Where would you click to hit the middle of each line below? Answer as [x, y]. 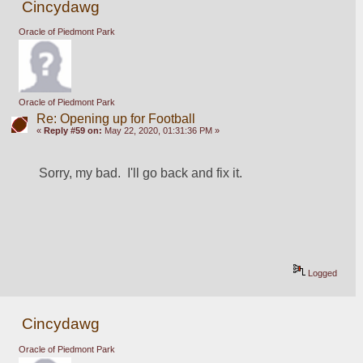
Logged [322, 273]
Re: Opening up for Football [115, 118]
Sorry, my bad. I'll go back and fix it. [141, 173]
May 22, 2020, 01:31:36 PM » [160, 130]
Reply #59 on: [73, 130]
